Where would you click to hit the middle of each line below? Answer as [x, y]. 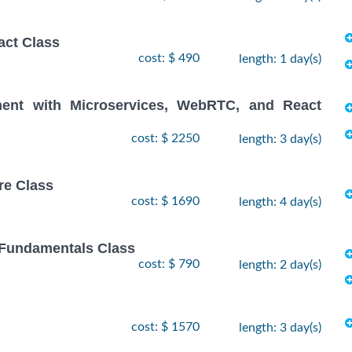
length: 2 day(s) [280, 265]
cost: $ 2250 [165, 138]
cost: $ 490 [169, 59]
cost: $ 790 [169, 264]
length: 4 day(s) [280, 202]
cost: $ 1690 [165, 201]
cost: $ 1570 [165, 327]
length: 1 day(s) [280, 59]
